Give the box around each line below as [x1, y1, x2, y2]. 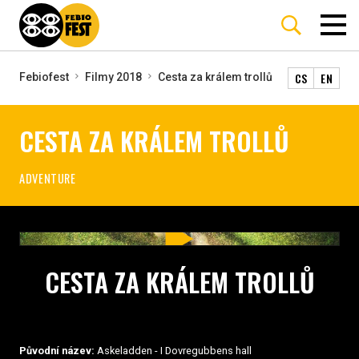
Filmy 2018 [85, 71, 142, 84]
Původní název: [19, 344, 95, 357]
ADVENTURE [19, 169, 76, 187]
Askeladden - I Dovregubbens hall [95, 344, 252, 357]
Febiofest [19, 71, 69, 84]
